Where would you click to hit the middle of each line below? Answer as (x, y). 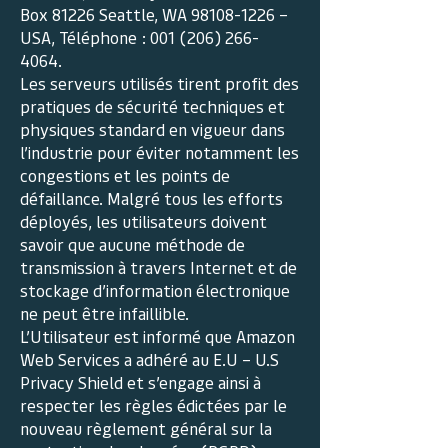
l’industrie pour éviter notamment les (159, 152)
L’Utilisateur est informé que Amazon (157, 336)
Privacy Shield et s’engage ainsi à (140, 382)
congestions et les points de (125, 175)
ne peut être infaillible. (104, 313)
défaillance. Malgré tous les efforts (151, 198)
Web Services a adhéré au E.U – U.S (149, 359)
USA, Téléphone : (85, 37)
